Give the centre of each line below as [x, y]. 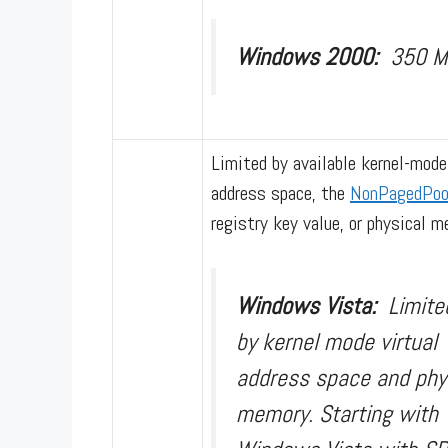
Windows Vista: [312, 305]
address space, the [280, 192]
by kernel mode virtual [336, 341]
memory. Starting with [337, 413]
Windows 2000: [313, 56]
